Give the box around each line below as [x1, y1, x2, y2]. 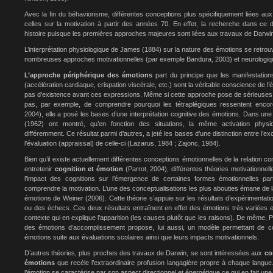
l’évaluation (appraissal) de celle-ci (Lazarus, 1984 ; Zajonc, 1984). [24, 140, 221, 147]
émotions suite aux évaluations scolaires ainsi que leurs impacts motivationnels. [24, 233, 259, 241]
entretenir [24, 165, 52, 172]
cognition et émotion [52, 165, 124, 172]
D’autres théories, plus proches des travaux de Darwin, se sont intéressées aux [24, 249, 263, 257]
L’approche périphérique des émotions [24, 71, 152, 79]
